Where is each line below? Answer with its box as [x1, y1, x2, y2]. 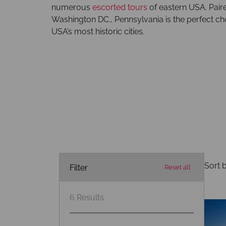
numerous [51, 3, 92, 12]
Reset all [164, 163, 191, 171]
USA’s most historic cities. [51, 27, 144, 36]
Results [77, 193, 104, 202]
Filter [70, 162, 88, 173]
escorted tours [92, 3, 147, 12]
